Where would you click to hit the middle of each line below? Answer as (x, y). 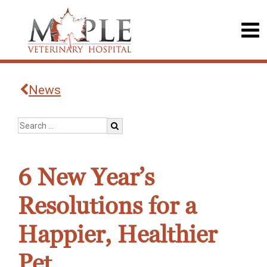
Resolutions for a (107, 206)
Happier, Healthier (117, 235)
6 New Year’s (86, 178)
